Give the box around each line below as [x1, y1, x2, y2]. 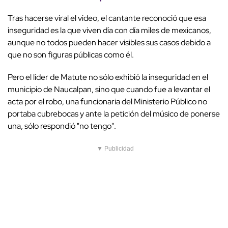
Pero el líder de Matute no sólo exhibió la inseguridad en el [8, 72, 208, 83]
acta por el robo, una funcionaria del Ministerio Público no [8, 96, 207, 107]
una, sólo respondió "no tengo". [8, 121, 116, 132]
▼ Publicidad [97, 145, 134, 153]
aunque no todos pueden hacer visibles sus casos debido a [8, 37, 211, 48]
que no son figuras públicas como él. [8, 49, 134, 61]
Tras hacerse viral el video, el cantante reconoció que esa [8, 13, 206, 24]
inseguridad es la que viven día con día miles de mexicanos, [8, 25, 211, 36]
